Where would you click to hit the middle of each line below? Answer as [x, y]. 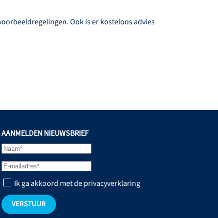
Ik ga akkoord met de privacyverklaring [76, 184]
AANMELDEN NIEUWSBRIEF [45, 134]
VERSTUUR [28, 204]
